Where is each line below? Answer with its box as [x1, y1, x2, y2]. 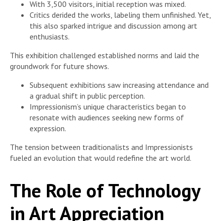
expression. [30, 123, 66, 133]
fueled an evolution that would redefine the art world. [10, 152, 191, 163]
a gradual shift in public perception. [30, 90, 145, 101]
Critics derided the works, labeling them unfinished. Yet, [30, 9, 211, 20]
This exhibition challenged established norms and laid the [10, 50, 199, 60]
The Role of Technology [10, 178, 200, 203]
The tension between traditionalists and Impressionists [10, 142, 193, 152]
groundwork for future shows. [10, 61, 109, 71]
